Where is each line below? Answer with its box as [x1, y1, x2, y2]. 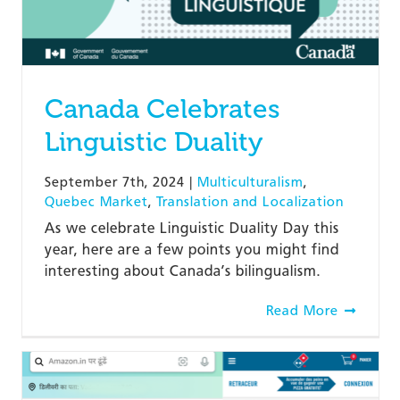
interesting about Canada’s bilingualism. [44, 262, 321, 279]
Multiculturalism [196, 173, 304, 190]
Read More [265, 302, 338, 319]
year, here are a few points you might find [44, 240, 339, 258]
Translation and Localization [155, 193, 344, 210]
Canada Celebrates [44, 92, 280, 125]
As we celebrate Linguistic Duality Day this [44, 219, 339, 237]
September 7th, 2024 [44, 173, 185, 190]
